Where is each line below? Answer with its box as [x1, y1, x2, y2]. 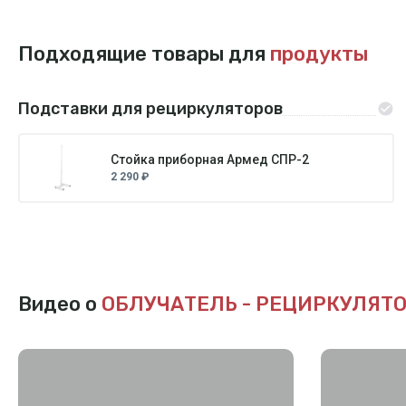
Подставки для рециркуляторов [18, 98, 283, 119]
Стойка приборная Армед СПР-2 [110, 152, 309, 168]
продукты [270, 41, 368, 66]
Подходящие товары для [18, 41, 270, 66]
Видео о [18, 291, 101, 316]
